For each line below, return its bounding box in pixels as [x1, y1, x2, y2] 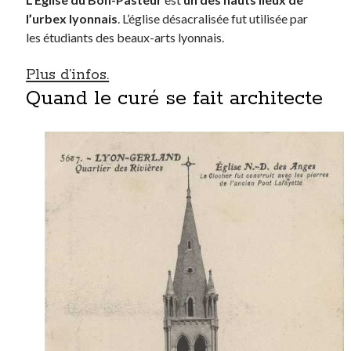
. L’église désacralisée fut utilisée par [118, 10, 309, 26]
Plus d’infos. [26, 65, 110, 85]
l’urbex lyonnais [26, 10, 118, 26]
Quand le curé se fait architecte [26, 85, 324, 111]
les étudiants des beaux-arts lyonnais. [26, 29, 225, 45]
